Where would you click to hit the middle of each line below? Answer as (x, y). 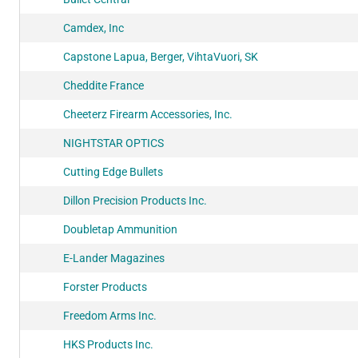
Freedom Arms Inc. (110, 315)
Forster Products (105, 286)
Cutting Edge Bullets (113, 171)
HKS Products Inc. (108, 344)
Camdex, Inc (93, 28)
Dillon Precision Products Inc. (135, 200)
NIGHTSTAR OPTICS (113, 143)
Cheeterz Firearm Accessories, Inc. (148, 114)
